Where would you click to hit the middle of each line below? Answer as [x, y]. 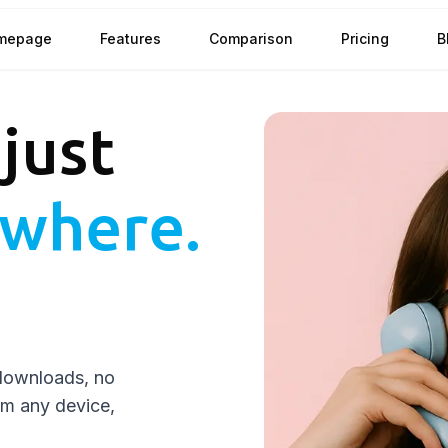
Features [130, 38]
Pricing [365, 38]
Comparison [251, 38]
